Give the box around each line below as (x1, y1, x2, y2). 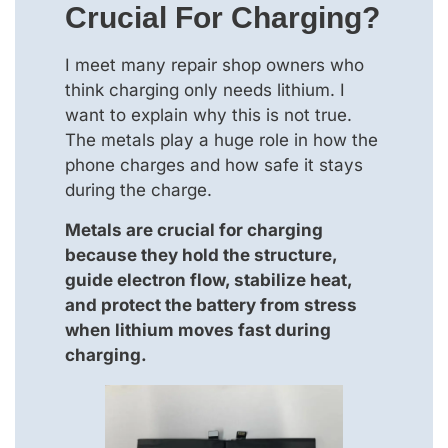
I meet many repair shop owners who (65, 55, 364, 76)
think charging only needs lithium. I (65, 80, 345, 101)
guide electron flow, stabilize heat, (65, 269, 352, 290)
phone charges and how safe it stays (65, 155, 363, 176)
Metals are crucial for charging (65, 219, 323, 240)
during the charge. (65, 180, 212, 201)
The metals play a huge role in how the (65, 130, 378, 151)
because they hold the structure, (65, 244, 337, 265)
